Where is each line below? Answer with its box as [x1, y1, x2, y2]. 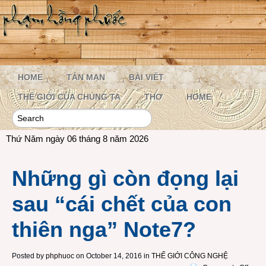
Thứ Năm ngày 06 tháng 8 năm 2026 [6, 134, 148, 144]
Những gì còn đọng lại [12, 166, 239, 191]
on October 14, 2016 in [74, 252, 150, 260]
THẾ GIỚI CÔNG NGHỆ [151, 252, 228, 260]
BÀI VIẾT [129, 72, 164, 82]
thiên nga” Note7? [12, 217, 196, 242]
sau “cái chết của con [12, 192, 232, 216]
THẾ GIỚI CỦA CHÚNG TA [18, 92, 121, 102]
